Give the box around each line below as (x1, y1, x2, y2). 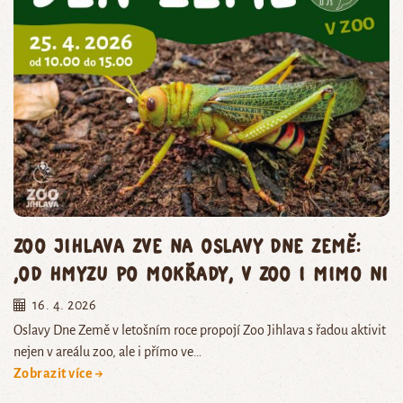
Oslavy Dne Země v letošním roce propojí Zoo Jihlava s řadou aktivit (13, 323, 386, 338)
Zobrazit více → (13, 366, 104, 381)
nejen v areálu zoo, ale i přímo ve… (13, 345, 201, 360)
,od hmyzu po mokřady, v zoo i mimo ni (13, 262, 389, 285)
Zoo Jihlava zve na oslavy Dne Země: (13, 234, 362, 257)
